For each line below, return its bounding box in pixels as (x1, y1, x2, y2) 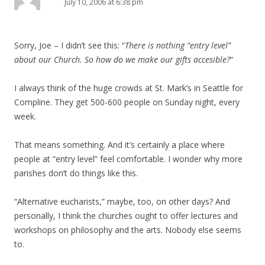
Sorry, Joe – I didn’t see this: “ (14, 40, 125, 51)
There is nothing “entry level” (125, 40, 231, 51)
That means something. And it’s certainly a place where (14, 139, 225, 150)
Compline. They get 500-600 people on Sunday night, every (14, 96, 240, 108)
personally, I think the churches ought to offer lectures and (14, 210, 238, 221)
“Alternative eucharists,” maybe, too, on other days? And (14, 196, 230, 207)
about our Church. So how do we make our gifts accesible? (14, 54, 230, 65)
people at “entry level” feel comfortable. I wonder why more (14, 153, 243, 164)
